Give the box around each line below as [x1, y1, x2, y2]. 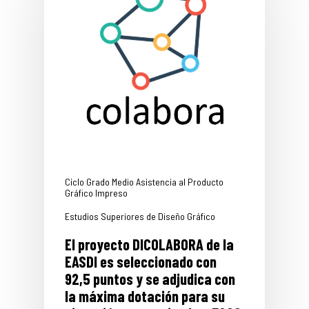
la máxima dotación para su [65, 287, 225, 306]
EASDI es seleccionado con [65, 252, 217, 271]
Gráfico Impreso [65, 187, 128, 199]
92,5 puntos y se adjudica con [65, 270, 235, 288]
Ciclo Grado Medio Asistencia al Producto [65, 176, 223, 188]
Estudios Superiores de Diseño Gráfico [65, 210, 215, 223]
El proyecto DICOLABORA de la [65, 235, 234, 254]
